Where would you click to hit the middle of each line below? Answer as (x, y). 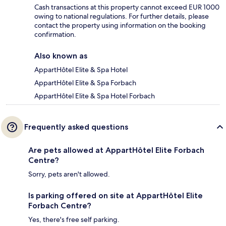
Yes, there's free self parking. (74, 220)
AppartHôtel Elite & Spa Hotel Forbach (95, 96)
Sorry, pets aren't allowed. (69, 174)
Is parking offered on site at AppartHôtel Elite (116, 196)
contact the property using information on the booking (120, 25)
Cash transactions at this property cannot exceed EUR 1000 (127, 7)
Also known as (61, 56)
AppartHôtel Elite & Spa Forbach (85, 83)
